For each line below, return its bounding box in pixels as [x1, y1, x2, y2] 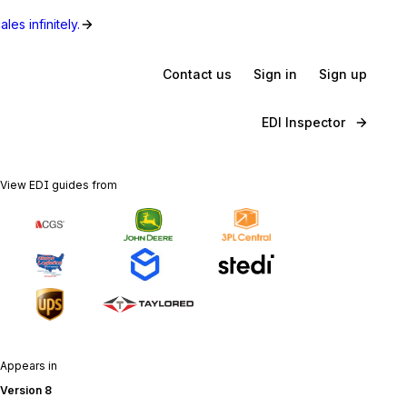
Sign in [253, 65, 297, 82]
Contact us [163, 65, 232, 82]
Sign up [319, 65, 367, 82]
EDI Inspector [262, 114, 345, 130]
